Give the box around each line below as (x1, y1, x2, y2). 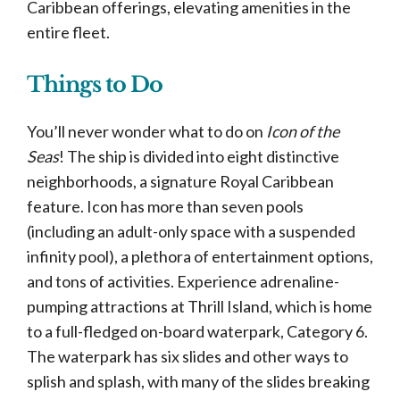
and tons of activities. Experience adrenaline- (27, 271, 339, 291)
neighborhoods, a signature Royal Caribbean (27, 171, 334, 191)
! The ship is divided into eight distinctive (59, 146, 339, 166)
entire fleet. (27, 22, 115, 42)
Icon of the (266, 121, 339, 141)
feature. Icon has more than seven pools (27, 196, 304, 216)
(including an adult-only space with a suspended (27, 221, 355, 241)
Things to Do (27, 71, 162, 97)
